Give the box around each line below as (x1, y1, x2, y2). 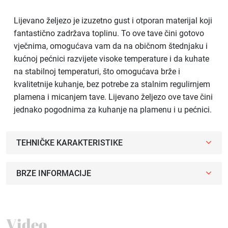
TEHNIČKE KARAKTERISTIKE (16, 137, 123, 148)
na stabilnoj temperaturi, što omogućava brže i (14, 66, 180, 76)
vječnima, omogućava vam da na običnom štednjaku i (14, 41, 208, 51)
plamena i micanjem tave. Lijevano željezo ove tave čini (14, 92, 213, 102)
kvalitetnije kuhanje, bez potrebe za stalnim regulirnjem (14, 79, 210, 89)
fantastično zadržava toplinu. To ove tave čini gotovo (14, 28, 204, 38)
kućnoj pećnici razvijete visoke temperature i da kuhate (14, 53, 209, 64)
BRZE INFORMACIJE (16, 168, 91, 178)
